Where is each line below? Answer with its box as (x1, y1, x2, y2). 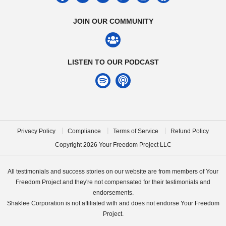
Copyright (54, 141, 83, 148)
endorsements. (92, 189, 134, 197)
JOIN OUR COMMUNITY (73, 17, 153, 26)
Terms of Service (113, 127, 158, 135)
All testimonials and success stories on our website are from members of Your (8, 168, 218, 176)
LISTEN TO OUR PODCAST (67, 58, 159, 67)
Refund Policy (171, 127, 209, 135)
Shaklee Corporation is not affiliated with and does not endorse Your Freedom (7, 200, 219, 207)
